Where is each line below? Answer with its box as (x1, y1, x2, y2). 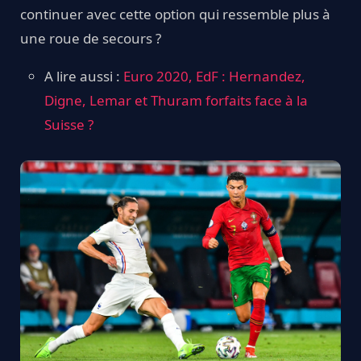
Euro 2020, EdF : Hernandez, (123, 67, 305, 85)
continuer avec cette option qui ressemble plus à (20, 5, 330, 23)
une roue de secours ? (20, 29, 161, 48)
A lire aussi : (44, 67, 123, 85)
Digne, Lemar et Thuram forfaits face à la (44, 91, 308, 110)
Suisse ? (44, 115, 93, 134)
